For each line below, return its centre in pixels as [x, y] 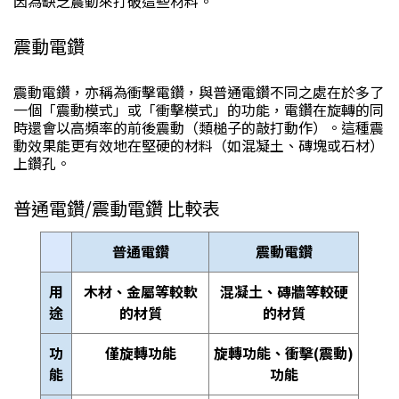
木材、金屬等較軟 [140, 291]
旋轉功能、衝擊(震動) [284, 353]
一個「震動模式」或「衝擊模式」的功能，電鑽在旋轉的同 [199, 110]
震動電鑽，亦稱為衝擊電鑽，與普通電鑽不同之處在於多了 [199, 92]
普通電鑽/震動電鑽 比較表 [117, 208]
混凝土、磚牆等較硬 [284, 291]
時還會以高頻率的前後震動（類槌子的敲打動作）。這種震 [199, 127]
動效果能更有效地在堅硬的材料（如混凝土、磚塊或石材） [199, 145]
